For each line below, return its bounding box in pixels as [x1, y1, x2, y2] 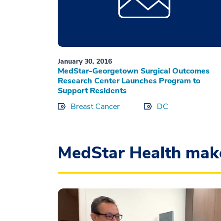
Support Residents [58, 85, 127, 97]
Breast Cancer [71, 101, 120, 112]
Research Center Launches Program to [58, 75, 200, 87]
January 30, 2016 [58, 57, 112, 67]
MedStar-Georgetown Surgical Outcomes [58, 66, 210, 77]
